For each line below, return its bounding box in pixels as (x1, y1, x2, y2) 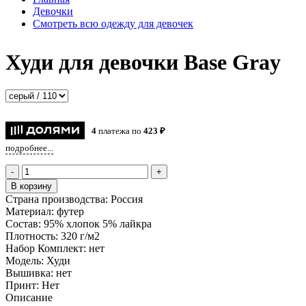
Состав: (5, 217, 44, 229)
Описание (5, 291, 53, 303)
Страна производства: (5, 193, 111, 205)
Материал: (5, 205, 57, 217)
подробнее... (5, 142, 53, 153)
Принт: (5, 279, 42, 291)
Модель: (5, 254, 46, 266)
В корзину (11, 180, 52, 191)
